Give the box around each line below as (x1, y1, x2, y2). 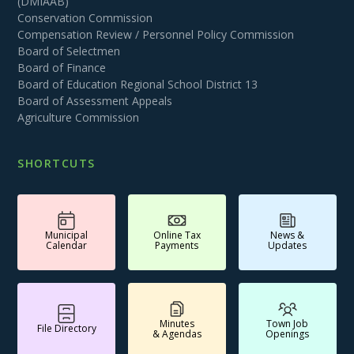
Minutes (159, 316, 194, 330)
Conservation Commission (17, 9, 153, 25)
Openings (265, 326, 310, 341)
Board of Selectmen (17, 43, 121, 58)
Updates (268, 238, 307, 252)
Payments (155, 238, 199, 252)
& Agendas (152, 326, 201, 341)
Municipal (45, 228, 88, 242)
